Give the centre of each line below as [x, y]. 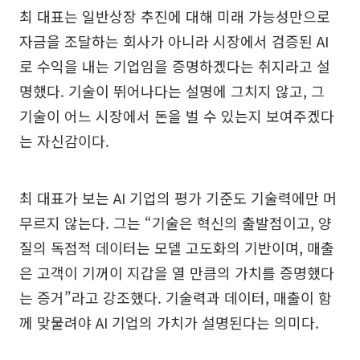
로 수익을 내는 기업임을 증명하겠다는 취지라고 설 [175, 66]
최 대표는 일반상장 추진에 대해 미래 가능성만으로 [175, 16]
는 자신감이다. [64, 141]
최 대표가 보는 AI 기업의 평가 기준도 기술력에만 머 [178, 198]
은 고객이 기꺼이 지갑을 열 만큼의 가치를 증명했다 [177, 273]
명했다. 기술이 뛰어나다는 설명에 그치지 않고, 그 [172, 91]
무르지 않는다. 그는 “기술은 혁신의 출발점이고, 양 [176, 223]
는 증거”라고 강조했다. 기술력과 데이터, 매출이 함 [176, 298]
